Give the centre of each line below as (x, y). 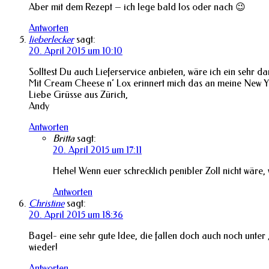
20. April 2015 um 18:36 (76, 214)
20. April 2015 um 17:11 (97, 150)
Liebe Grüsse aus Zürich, (78, 94)
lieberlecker (51, 39)
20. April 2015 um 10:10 (76, 50)
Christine (47, 203)
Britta (64, 138)
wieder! (43, 247)
